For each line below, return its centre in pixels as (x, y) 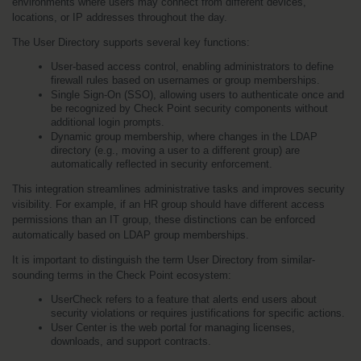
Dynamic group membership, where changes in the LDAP (184, 136)
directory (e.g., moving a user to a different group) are (175, 150)
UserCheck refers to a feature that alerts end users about (184, 299)
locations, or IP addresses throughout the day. (120, 17)
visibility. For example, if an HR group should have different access (168, 204)
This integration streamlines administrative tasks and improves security (178, 189)
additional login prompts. (108, 122)
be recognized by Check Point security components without (189, 108)
